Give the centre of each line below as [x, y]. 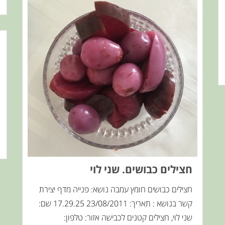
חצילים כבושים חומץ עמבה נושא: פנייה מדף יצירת [116, 190]
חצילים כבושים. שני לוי [141, 170]
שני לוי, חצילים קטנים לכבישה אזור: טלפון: [128, 218]
